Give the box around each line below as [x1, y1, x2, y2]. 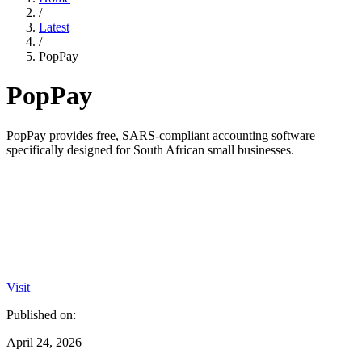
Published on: [6, 307, 76, 322]
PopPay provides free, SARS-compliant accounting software [6, 128, 315, 142]
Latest [39, 20, 69, 34]
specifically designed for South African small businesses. [6, 142, 294, 157]
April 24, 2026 [6, 335, 82, 349]
